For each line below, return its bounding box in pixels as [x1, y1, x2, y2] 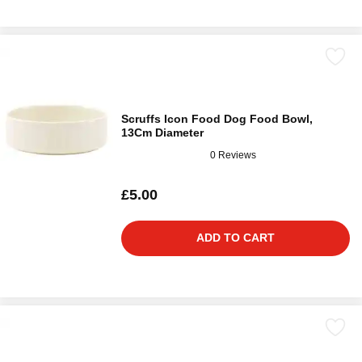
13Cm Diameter [121, 126, 204, 140]
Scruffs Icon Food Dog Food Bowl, [121, 112, 313, 126]
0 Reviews [210, 149, 256, 161]
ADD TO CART [196, 231, 275, 245]
